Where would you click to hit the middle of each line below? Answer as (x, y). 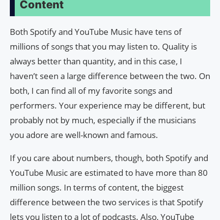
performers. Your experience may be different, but (108, 105)
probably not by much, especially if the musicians (103, 120)
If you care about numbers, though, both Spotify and (109, 158)
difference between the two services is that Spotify (107, 202)
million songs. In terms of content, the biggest (97, 187)
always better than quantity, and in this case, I (96, 61)
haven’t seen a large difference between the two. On (110, 76)
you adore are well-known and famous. (84, 135)
